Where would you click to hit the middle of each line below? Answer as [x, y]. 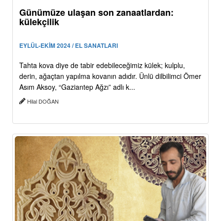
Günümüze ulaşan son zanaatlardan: [96, 13]
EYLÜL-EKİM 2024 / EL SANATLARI [69, 46]
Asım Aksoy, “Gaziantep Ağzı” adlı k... [77, 87]
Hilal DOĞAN [43, 101]
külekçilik [39, 22]
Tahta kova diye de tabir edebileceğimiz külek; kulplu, [102, 65]
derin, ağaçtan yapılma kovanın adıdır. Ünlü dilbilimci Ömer [110, 76]
